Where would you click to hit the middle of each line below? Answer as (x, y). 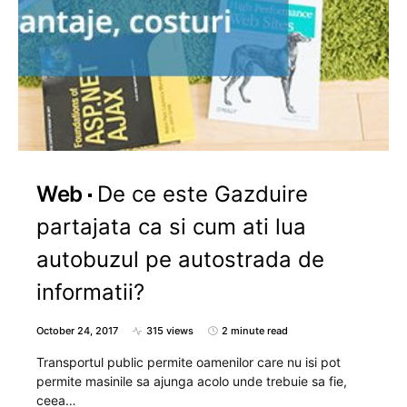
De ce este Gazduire (203, 194)
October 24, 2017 (77, 331)
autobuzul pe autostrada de (180, 259)
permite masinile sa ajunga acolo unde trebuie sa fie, (192, 381)
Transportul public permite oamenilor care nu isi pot (189, 362)
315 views (170, 331)
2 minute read (255, 331)
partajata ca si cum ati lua (171, 227)
